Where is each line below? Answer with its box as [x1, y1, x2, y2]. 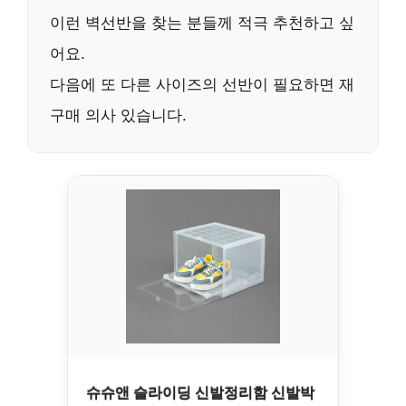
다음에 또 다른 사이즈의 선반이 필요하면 [50, 75, 339, 93]
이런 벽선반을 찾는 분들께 [50, 14, 237, 32]
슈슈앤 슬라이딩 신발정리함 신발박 [86, 385, 314, 401]
